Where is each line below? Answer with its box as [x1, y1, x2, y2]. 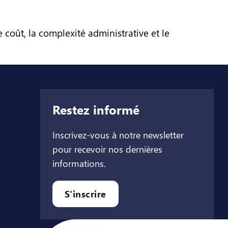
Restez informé [52, 101, 139, 118]
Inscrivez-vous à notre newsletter [52, 128, 184, 141]
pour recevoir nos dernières [52, 142, 162, 156]
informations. [52, 157, 106, 170]
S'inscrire [65, 187, 106, 201]
